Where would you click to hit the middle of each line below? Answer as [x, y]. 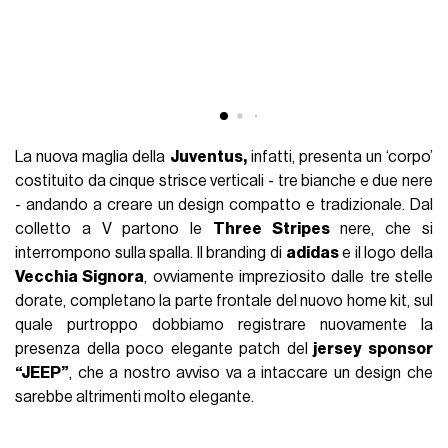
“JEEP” [42, 373]
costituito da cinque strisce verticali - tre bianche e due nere [224, 181]
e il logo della [385, 253]
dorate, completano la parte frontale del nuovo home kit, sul [224, 301]
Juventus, [208, 157]
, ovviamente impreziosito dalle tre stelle [288, 277]
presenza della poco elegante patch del [161, 349]
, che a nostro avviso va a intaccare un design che [251, 373]
